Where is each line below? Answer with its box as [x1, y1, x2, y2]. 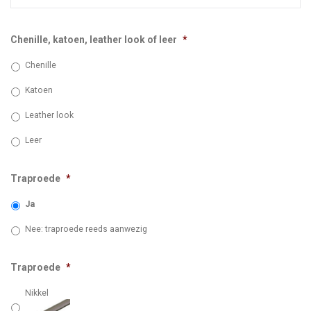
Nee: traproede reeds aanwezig [25, 224, 147, 235]
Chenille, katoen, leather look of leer [10, 34, 177, 46]
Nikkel [25, 288, 49, 299]
